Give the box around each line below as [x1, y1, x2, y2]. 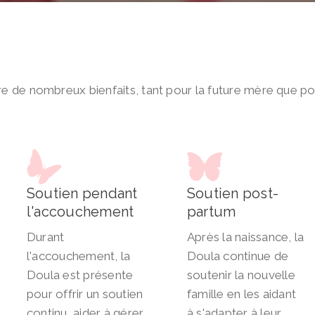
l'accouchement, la [27, 249, 131, 264]
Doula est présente [27, 268, 134, 283]
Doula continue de [187, 249, 289, 264]
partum [187, 203, 236, 221]
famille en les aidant [187, 287, 296, 302]
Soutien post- [187, 185, 279, 202]
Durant [27, 230, 65, 245]
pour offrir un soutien [27, 287, 143, 302]
